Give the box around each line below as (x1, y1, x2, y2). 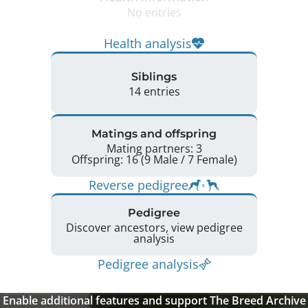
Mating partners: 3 (106, 140, 202, 156)
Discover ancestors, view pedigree (65, 219, 243, 235)
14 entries (128, 83, 180, 99)
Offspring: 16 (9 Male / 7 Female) (196, 151, 237, 167)
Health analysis (104, 35, 192, 52)
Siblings (131, 69, 177, 83)
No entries (126, 4, 181, 20)
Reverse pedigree (89, 177, 188, 193)
